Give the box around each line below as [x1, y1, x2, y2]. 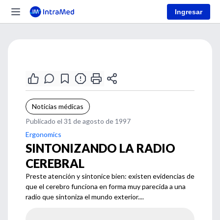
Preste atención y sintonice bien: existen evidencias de [26, 172, 194, 180]
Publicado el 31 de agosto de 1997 [26, 117, 131, 125]
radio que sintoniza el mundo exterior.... [26, 192, 144, 201]
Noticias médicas [32, 102, 83, 110]
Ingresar [175, 7, 202, 16]
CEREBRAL [26, 156, 84, 170]
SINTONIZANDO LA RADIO [26, 141, 175, 155]
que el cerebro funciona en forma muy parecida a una [26, 182, 186, 191]
